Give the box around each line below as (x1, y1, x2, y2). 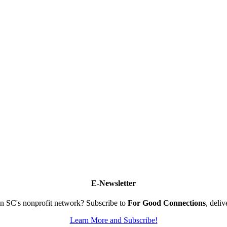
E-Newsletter (91, 178, 136, 187)
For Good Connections (128, 199, 206, 208)
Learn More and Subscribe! (69, 216, 158, 225)
